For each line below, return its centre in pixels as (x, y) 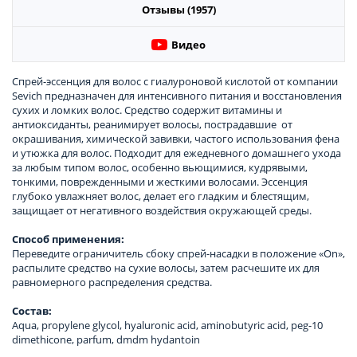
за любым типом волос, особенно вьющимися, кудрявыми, (160, 167)
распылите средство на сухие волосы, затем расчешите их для (166, 267)
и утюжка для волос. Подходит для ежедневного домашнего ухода (177, 153)
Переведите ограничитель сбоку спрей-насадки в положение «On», (178, 253)
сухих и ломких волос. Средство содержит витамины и (147, 110)
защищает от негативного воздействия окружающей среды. (162, 210)
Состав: (33, 310)
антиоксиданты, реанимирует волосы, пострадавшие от (152, 124)
